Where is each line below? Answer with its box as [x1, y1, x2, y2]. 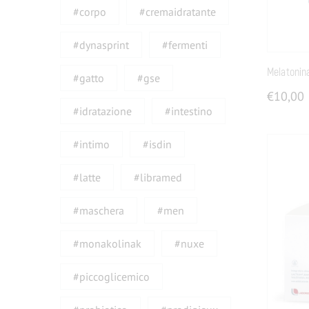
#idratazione [73, 103, 132, 118]
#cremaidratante [139, 4, 217, 19]
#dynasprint [73, 37, 130, 52]
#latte [73, 170, 101, 184]
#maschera [73, 203, 125, 217]
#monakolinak [73, 236, 142, 250]
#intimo [73, 137, 110, 151]
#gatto [73, 70, 105, 85]
